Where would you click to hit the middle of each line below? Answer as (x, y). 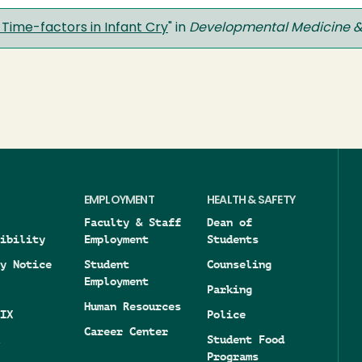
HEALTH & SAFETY (251, 201)
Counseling (239, 264)
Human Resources (132, 306)
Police (226, 314)
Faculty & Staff (132, 222)
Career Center (126, 331)
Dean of (229, 222)
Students (233, 239)
